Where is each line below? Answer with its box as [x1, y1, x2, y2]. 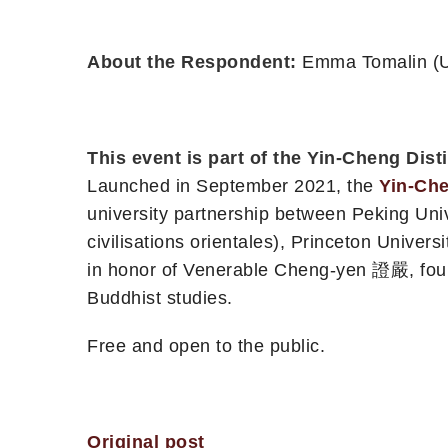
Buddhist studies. [87, 287, 233, 308]
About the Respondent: [87, 51, 302, 72]
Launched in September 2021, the [87, 175, 379, 196]
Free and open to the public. [87, 335, 325, 356]
